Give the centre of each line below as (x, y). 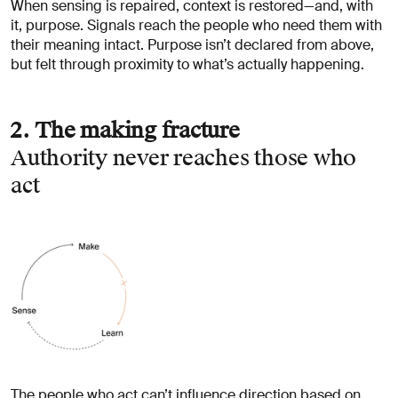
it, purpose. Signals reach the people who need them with (196, 26)
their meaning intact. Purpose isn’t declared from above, (192, 45)
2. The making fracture (125, 131)
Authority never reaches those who (184, 159)
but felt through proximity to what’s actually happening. (187, 65)
